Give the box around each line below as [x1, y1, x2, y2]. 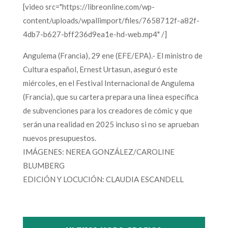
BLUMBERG [22, 161, 65, 170]
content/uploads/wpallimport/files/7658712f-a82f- [22, 16, 199, 25]
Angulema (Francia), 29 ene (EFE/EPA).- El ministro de [22, 51, 203, 61]
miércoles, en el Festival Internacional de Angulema [22, 78, 194, 88]
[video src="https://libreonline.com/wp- [22, 2, 155, 12]
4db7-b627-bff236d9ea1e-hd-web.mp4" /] [22, 30, 167, 39]
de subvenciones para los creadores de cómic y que [22, 106, 192, 116]
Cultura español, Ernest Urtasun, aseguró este [22, 65, 178, 74]
